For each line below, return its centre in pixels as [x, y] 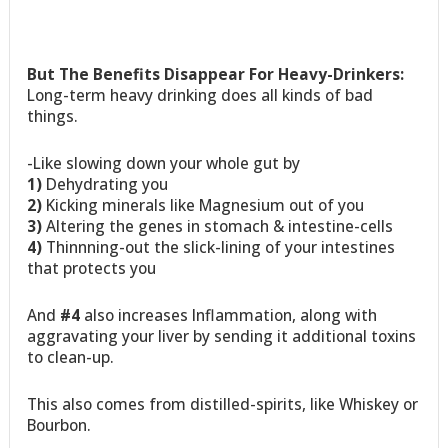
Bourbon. [59, 424]
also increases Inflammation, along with [229, 314]
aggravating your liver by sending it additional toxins [222, 335]
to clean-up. [71, 356]
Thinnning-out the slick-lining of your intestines [219, 246]
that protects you [92, 267]
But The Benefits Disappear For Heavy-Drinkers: [216, 73]
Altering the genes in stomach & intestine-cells [218, 225]
